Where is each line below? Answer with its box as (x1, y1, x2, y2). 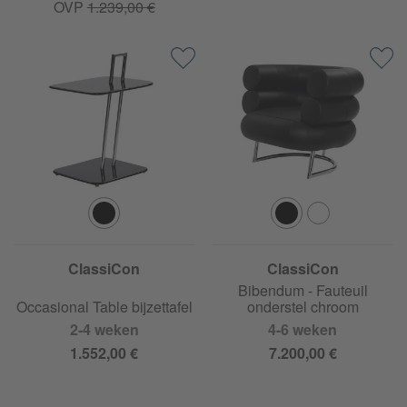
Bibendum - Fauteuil (237, 279, 368, 301)
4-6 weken (268, 318, 338, 340)
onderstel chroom (246, 295, 359, 317)
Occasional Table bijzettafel (15, 295, 193, 317)
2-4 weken (69, 318, 139, 340)
